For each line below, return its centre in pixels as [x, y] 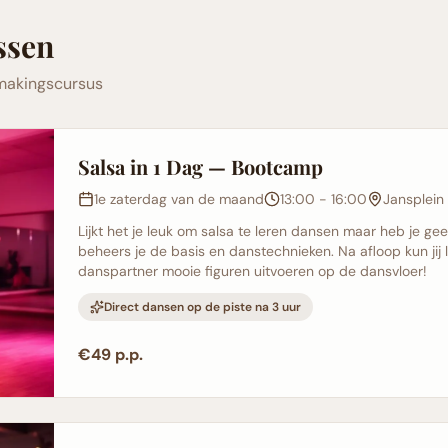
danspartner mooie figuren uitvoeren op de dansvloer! [252, 271]
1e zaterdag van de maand [178, 199]
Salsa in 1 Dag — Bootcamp [200, 166]
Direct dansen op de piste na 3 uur [202, 307]
